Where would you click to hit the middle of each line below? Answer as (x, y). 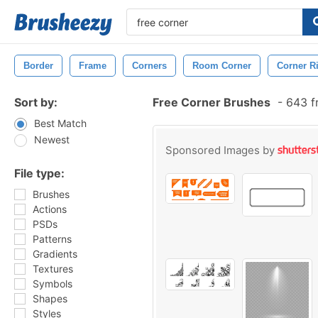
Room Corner (222, 66)
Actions (50, 209)
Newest (52, 139)
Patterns (52, 239)
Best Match (60, 123)
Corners (149, 66)
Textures (53, 269)
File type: (39, 173)
